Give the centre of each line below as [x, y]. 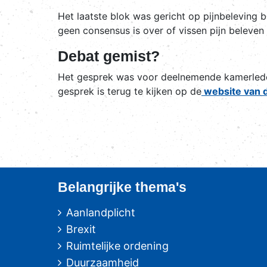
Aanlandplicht [101, 212]
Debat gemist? [109, 56]
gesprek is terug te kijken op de [130, 91]
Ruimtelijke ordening [117, 246]
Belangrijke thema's [122, 187]
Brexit [81, 229]
